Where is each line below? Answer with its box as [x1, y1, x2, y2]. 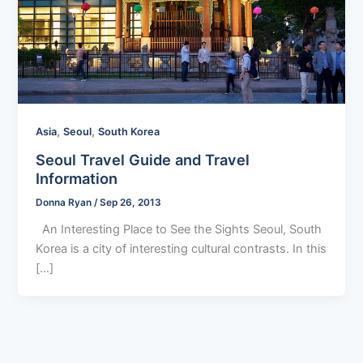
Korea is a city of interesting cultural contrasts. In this [36, 241, 327, 257]
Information [36, 169, 118, 187]
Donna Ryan [36, 197, 95, 209]
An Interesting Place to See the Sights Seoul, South [36, 222, 322, 237]
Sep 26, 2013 [100, 197, 162, 209]
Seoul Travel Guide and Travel [36, 150, 250, 169]
